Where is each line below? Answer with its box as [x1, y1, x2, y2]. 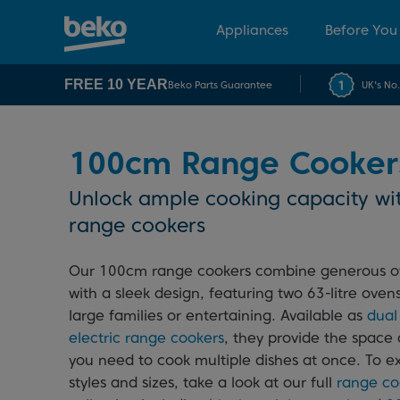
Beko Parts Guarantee [168, 79, 272, 91]
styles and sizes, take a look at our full [69, 374, 337, 391]
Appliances [216, 22, 288, 38]
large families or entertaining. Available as [69, 307, 367, 324]
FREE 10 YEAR [64, 77, 168, 92]
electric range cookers [69, 329, 224, 346]
